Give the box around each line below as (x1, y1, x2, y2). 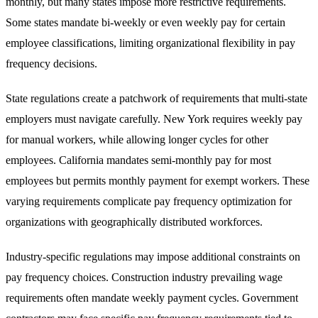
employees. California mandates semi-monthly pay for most (6, 154, 271, 167)
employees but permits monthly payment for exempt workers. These (6, 175, 309, 187)
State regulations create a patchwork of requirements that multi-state (6, 92, 307, 105)
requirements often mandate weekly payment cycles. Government (6, 292, 298, 305)
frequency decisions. (6, 57, 97, 70)
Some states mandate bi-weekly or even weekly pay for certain (6, 16, 285, 29)
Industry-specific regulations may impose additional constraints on (6, 251, 300, 263)
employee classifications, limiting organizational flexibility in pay (6, 37, 295, 50)
